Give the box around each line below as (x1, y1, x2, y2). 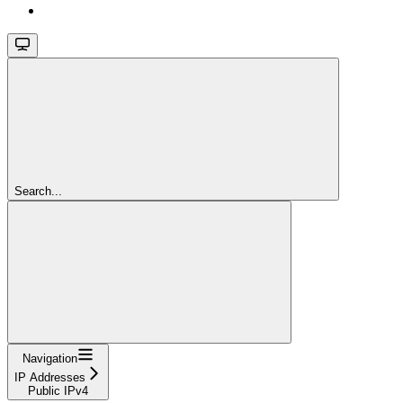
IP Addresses (14, 371, 85, 385)
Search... (14, 184, 62, 199)
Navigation (22, 352, 77, 366)
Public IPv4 (28, 384, 88, 399)
